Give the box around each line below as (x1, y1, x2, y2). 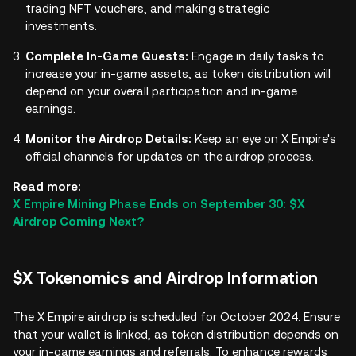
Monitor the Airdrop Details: (25, 132, 195, 145)
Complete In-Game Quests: (25, 49, 192, 63)
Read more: (13, 180, 81, 193)
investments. (25, 19, 97, 33)
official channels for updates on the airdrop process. (25, 149, 314, 163)
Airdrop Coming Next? (13, 215, 147, 228)
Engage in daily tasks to (192, 49, 324, 63)
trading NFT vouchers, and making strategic (25, 2, 269, 15)
